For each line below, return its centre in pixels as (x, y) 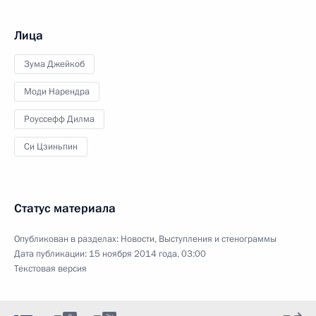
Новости (138, 239)
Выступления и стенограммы (218, 239)
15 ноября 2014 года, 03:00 (147, 254)
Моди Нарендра (57, 91)
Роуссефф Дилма (59, 119)
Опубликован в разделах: (67, 239)
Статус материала (65, 208)
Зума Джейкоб (54, 64)
